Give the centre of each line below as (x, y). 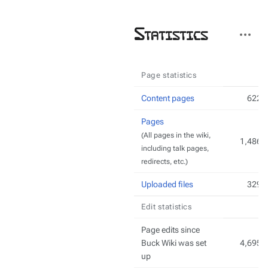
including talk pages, (175, 148)
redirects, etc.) (165, 162)
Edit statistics (167, 207)
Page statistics (169, 75)
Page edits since (170, 230)
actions (246, 38)
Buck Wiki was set (174, 243)
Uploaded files (167, 184)
